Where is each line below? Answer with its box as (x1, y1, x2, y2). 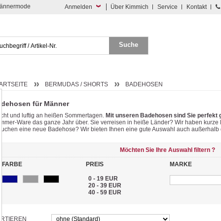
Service (157, 3, 178, 10)
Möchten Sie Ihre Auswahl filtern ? (120, 146, 215, 153)
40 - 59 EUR (88, 188, 121, 196)
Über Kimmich (110, 3, 148, 10)
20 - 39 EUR (88, 182, 121, 189)
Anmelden (65, 3, 92, 10)
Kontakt (186, 3, 207, 10)
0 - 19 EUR (88, 175, 118, 182)
